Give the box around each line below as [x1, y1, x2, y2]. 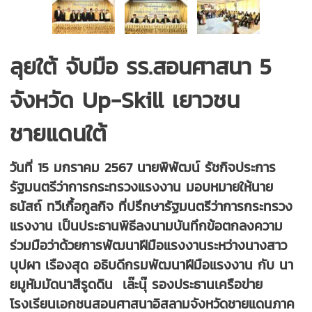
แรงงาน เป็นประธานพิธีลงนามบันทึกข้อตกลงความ [10, 215, 283, 235]
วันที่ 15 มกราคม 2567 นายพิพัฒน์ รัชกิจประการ [10, 157, 276, 177]
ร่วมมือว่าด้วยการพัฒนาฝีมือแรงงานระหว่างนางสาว [10, 235, 288, 255]
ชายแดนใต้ [10, 116, 107, 150]
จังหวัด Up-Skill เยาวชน [10, 83, 240, 117]
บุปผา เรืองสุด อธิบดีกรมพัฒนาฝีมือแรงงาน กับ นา [10, 254, 294, 274]
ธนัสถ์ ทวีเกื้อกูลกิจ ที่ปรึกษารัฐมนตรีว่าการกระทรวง [10, 196, 293, 216]
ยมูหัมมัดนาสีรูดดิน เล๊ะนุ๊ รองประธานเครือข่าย [10, 274, 263, 294]
